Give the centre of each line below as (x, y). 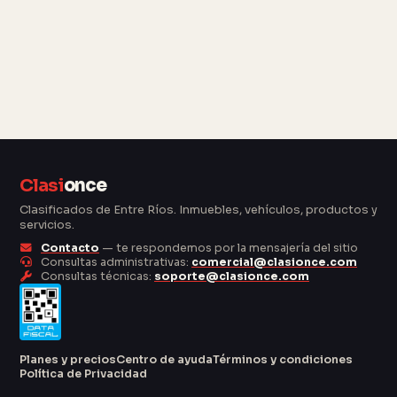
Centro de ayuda (164, 359)
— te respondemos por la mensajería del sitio (229, 248)
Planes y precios (68, 359)
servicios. (47, 224)
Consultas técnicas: (96, 276)
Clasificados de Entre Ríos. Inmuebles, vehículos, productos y (198, 209)
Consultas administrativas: (115, 262)
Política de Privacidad (83, 374)
